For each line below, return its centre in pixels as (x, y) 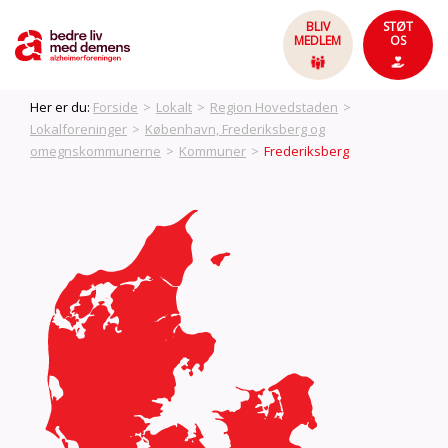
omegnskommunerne (95, 151)
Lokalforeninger (78, 129)
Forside (115, 107)
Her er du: (61, 107)
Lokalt (174, 107)
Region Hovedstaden (274, 107)
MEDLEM (318, 40)
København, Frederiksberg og (235, 129)
